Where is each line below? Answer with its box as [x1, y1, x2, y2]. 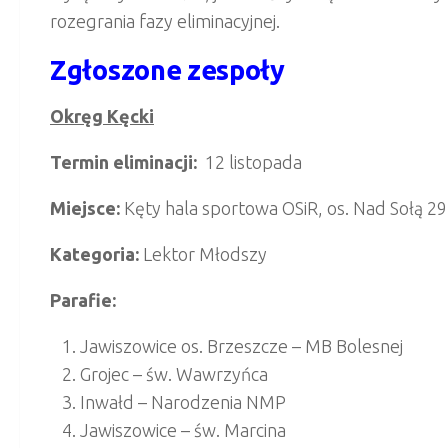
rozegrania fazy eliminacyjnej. [50, 10, 280, 31]
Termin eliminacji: [50, 151, 197, 172]
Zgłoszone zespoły [50, 54, 285, 85]
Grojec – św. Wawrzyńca [80, 363, 268, 384]
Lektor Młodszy [139, 243, 267, 264]
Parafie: [50, 289, 116, 310]
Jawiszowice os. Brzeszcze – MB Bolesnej [80, 335, 403, 356]
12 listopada [197, 151, 302, 172]
